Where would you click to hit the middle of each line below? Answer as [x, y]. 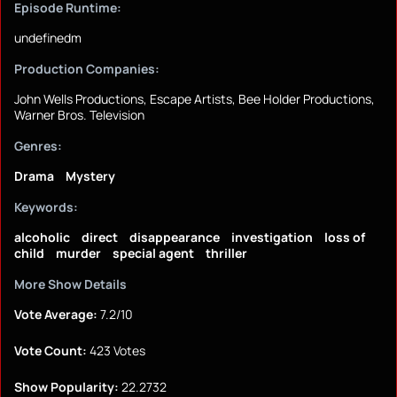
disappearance [175, 237]
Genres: [38, 146]
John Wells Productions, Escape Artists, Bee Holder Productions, [195, 99]
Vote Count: [51, 351]
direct [100, 237]
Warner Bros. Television [79, 115]
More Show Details [70, 284]
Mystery [90, 176]
